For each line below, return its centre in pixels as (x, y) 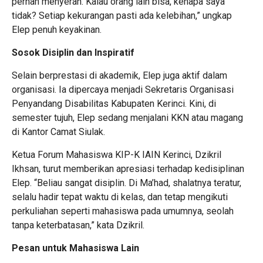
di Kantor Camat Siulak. (58, 132)
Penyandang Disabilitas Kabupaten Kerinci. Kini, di (114, 104)
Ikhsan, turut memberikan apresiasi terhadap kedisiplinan (128, 169)
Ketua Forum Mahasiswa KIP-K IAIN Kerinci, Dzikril (117, 155)
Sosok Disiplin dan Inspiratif (73, 53)
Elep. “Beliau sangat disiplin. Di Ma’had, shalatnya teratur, (127, 183)
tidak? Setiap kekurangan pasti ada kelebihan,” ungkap (122, 16)
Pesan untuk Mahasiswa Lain (75, 248)
